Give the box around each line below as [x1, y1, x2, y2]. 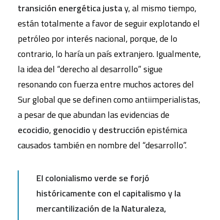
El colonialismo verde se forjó [36, 171, 149, 185]
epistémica [145, 123, 187, 137]
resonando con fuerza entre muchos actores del [18, 78, 194, 91]
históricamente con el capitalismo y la [36, 187, 181, 200]
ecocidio [18, 123, 49, 137]
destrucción [99, 123, 145, 137]
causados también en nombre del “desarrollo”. [18, 138, 187, 152]
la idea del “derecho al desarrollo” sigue [18, 62, 163, 76]
